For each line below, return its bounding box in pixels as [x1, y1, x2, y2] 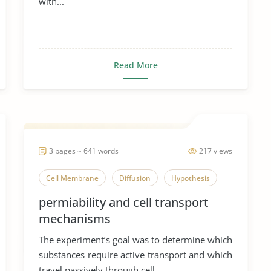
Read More [113, 59, 158, 71]
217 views [199, 146, 232, 156]
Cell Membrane [46, 173, 99, 183]
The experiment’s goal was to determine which [39, 233, 232, 246]
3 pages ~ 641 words [49, 146, 119, 156]
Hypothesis [171, 173, 210, 183]
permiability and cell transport [39, 194, 209, 211]
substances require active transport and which [39, 249, 232, 261]
